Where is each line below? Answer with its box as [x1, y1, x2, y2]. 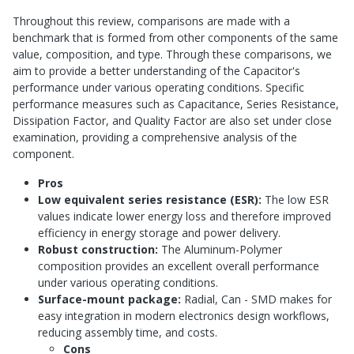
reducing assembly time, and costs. [38, 325, 217, 341]
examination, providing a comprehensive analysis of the [13, 130, 297, 145]
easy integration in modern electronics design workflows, [38, 308, 330, 324]
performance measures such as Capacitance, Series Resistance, [13, 96, 339, 112]
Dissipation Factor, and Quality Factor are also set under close [13, 113, 332, 129]
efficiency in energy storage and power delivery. [38, 225, 281, 241]
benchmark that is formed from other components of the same [13, 30, 338, 46]
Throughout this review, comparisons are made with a [13, 13, 290, 29]
